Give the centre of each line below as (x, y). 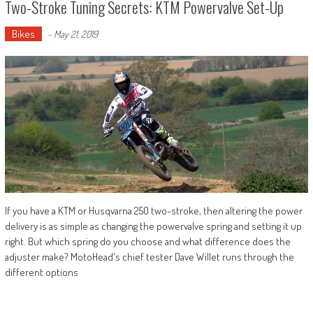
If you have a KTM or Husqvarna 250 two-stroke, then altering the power (153, 210)
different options (41, 272)
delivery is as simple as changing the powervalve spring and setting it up (153, 226)
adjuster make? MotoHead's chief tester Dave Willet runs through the (149, 256)
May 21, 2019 (75, 34)
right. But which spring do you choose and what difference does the (147, 241)
